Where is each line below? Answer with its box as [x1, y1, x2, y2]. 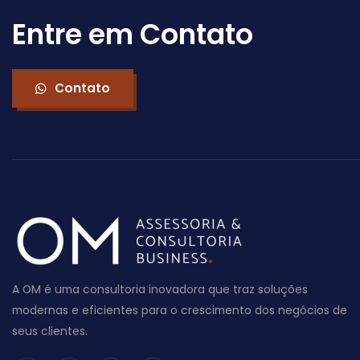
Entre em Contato [12, 14, 253, 54]
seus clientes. [12, 323, 88, 340]
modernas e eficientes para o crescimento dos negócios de [12, 302, 347, 319]
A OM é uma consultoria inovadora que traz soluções [12, 281, 308, 298]
